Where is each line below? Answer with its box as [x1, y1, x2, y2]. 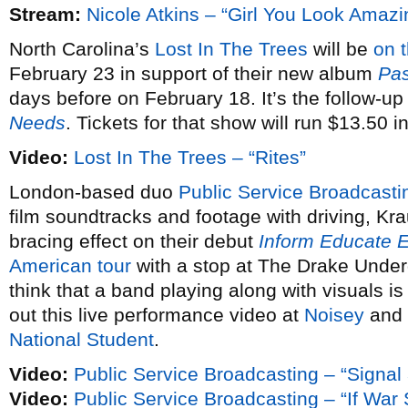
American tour [9, 255, 131, 276]
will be [308, 38, 373, 59]
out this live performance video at [9, 304, 304, 325]
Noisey [304, 304, 364, 325]
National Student [9, 329, 154, 350]
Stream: [9, 4, 81, 25]
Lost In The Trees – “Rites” [74, 147, 306, 168]
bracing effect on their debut [9, 230, 259, 251]
